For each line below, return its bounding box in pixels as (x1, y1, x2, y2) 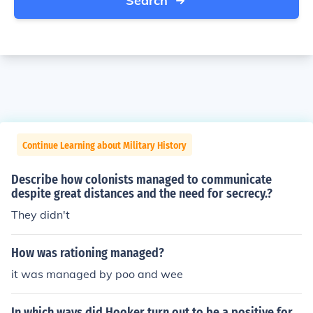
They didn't (11, 208, 70, 221)
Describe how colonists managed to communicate (11, 172, 272, 187)
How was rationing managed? (11, 245, 164, 261)
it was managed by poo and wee (11, 267, 183, 281)
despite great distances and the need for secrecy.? (11, 186, 272, 201)
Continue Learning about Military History (22, 140, 187, 152)
